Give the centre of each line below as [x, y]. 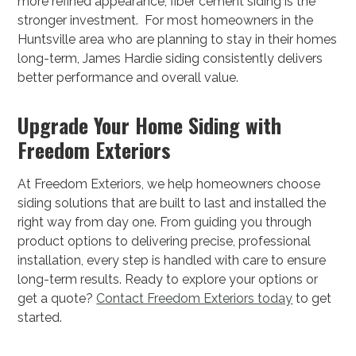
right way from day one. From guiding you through [165, 222]
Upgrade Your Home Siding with [150, 126]
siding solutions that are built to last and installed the [172, 203]
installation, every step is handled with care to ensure [172, 261]
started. [40, 318]
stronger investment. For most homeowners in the [166, 21]
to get [312, 299]
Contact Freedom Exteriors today [195, 299]
